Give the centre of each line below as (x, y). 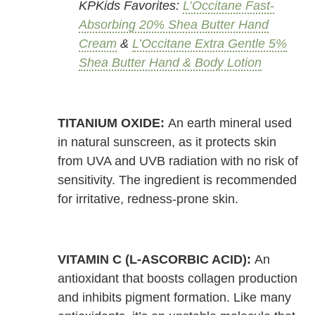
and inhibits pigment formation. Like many (175, 298)
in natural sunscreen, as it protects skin (167, 142)
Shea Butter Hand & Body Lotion (171, 63)
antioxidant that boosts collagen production (178, 279)
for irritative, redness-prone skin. (148, 199)
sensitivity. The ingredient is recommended (178, 180)
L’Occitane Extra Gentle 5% (210, 44)
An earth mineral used (230, 123)
